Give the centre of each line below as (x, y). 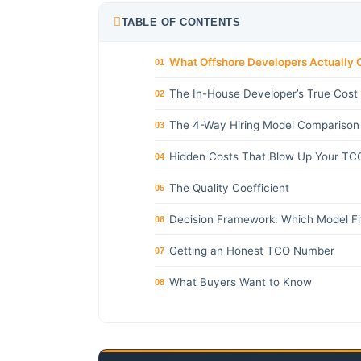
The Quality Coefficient (229, 187)
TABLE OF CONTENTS (180, 22)
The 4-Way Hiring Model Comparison (264, 124)
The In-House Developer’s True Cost (263, 93)
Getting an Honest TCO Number (252, 250)
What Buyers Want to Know (241, 282)
